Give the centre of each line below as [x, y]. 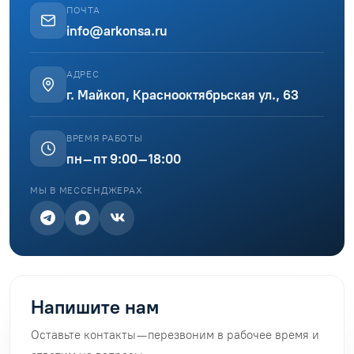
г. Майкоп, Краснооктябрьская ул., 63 [183, 94]
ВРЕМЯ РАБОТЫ [105, 138]
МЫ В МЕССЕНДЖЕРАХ [87, 190]
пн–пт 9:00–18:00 [124, 158]
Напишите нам [95, 307]
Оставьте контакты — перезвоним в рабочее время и [175, 335]
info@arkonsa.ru [117, 30]
